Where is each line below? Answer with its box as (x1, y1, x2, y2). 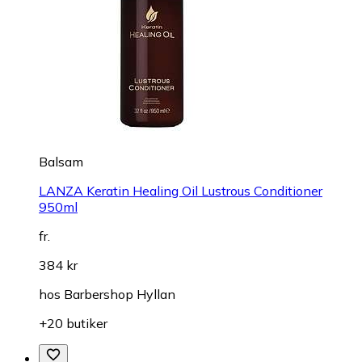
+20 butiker (39, 315, 107, 332)
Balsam (39, 154, 83, 170)
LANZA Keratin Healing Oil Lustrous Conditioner (39, 183, 322, 200)
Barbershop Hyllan (64, 286, 175, 303)
